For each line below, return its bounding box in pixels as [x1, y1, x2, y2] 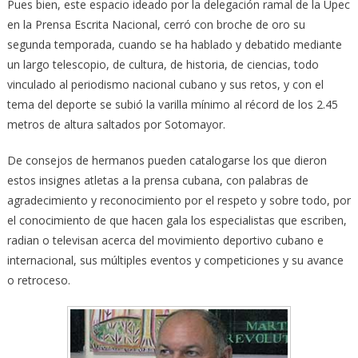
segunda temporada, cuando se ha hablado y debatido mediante [6, 36, 342, 52]
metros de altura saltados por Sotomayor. [6, 116, 225, 132]
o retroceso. [6, 272, 70, 288]
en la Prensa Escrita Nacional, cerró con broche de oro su [6, 16, 305, 32]
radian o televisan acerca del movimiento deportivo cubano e [6, 232, 324, 248]
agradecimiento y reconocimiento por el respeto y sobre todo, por [6, 192, 351, 208]
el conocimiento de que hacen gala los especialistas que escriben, [6, 212, 347, 228]
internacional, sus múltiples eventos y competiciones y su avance [6, 252, 344, 268]
